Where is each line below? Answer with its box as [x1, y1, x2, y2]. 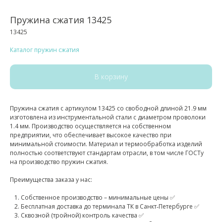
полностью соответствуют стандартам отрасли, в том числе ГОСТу [10, 149, 204, 157]
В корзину [94, 72, 128, 81]
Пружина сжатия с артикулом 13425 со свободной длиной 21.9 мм [10, 104, 207, 112]
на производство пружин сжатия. [10, 158, 108, 166]
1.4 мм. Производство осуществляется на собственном [10, 122, 171, 130]
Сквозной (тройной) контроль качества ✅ [21, 211, 144, 220]
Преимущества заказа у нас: [10, 175, 92, 184]
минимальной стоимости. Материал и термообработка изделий [10, 140, 202, 148]
